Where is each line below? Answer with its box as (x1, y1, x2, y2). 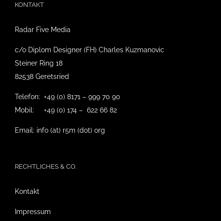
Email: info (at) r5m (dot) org (15, 126, 105, 134)
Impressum (15, 207, 51, 216)
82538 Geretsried (15, 72, 69, 80)
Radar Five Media (15, 25, 71, 34)
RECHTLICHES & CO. (15, 162, 76, 170)
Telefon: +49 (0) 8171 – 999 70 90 (15, 92, 120, 101)
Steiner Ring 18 (15, 59, 63, 67)
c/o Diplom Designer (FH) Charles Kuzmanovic (15, 45, 164, 54)
